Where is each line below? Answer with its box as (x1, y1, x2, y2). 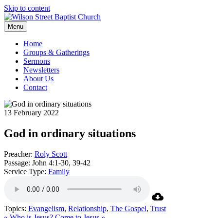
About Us (23, 74, 54, 83)
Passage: (4, 158, 30, 167)
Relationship (68, 204, 107, 213)
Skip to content (4, 4, 50, 12)
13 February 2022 (4, 109, 59, 117)
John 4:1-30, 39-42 (32, 158, 91, 167)
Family (48, 167, 70, 176)
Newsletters (23, 66, 59, 74)
